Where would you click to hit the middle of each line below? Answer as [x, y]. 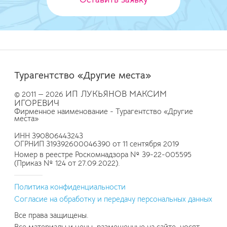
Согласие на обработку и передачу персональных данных [113, 199]
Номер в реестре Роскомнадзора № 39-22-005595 [103, 154]
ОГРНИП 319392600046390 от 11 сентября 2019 [97, 144]
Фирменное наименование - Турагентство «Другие [104, 111]
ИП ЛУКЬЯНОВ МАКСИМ [116, 94]
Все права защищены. [51, 216]
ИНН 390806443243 [49, 136]
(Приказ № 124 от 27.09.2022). [67, 163]
